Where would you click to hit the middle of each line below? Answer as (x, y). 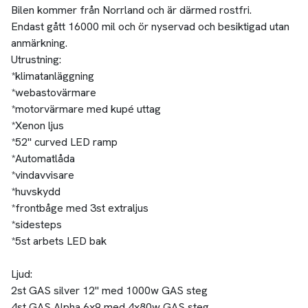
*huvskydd (35, 192)
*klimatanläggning (52, 76)
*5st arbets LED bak (58, 241)
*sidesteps (36, 225)
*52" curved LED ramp (64, 142)
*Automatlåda (43, 159)
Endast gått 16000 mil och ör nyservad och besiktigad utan (150, 27)
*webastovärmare (53, 93)
